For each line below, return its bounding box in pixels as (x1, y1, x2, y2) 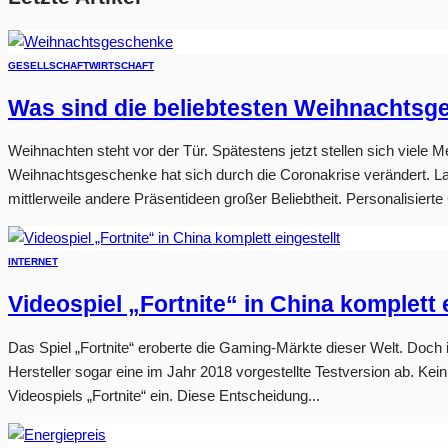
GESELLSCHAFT (8, 59, 89, 71)
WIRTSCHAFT (89, 59, 154, 71)
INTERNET (8, 256, 58, 268)
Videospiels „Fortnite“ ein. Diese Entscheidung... (8, 386, 320, 404)
